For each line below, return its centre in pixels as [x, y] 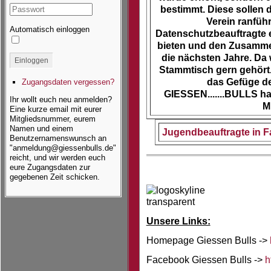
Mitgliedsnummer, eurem [52, 119]
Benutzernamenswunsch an [58, 138]
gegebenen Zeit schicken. [54, 177]
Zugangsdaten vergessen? [68, 82]
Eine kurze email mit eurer [55, 109]
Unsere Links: [178, 221]
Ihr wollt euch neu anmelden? [60, 100]
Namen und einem [41, 129]
